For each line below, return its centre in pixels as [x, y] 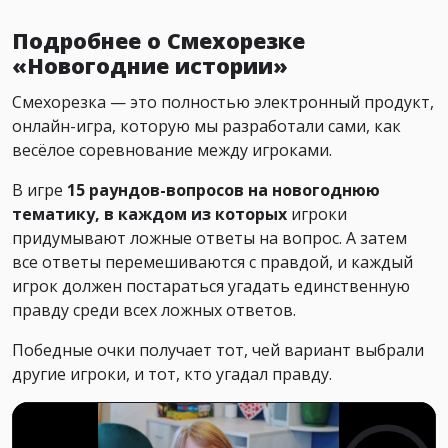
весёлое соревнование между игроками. [172, 149]
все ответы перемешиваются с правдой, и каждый [212, 261]
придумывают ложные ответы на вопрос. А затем [209, 237]
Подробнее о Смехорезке [158, 40]
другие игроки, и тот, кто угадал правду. [172, 373]
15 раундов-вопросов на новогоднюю [223, 189]
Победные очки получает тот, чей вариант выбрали [218, 349]
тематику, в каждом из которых [151, 213]
